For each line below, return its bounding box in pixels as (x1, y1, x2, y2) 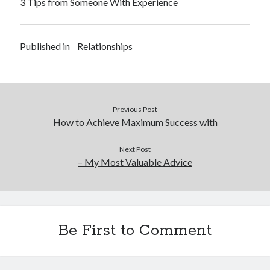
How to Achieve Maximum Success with (52, 116, 218, 128)
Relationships (77, 40, 133, 52)
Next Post (119, 144, 151, 154)
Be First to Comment (58, 221, 212, 240)
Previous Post (113, 104, 157, 114)
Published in (20, 40, 71, 52)
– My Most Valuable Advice (78, 155, 192, 168)
